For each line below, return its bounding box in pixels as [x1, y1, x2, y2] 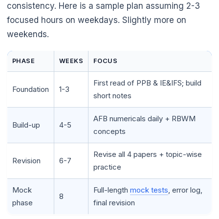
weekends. [7, 29, 49, 39]
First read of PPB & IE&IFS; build [93, 78, 201, 88]
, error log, [168, 185, 202, 195]
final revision [93, 197, 135, 207]
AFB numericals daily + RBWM [93, 113, 196, 123]
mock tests [130, 185, 168, 195]
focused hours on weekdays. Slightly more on [7, 15, 186, 25]
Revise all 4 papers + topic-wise [93, 149, 202, 159]
